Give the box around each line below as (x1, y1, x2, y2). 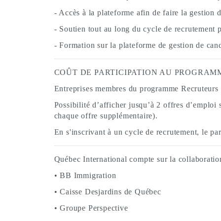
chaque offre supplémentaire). (54, 111, 158, 120)
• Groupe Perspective (54, 204, 128, 212)
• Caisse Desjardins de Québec (54, 187, 161, 196)
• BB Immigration (54, 171, 116, 180)
